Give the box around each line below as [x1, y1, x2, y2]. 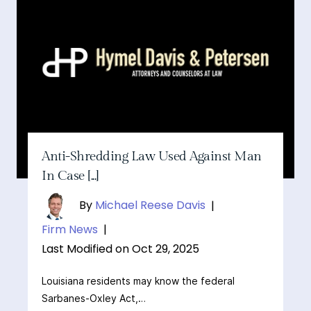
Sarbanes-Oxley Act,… [42, 293, 146, 305]
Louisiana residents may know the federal [42, 276, 235, 287]
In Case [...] [42, 168, 99, 184]
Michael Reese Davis [95, 197, 206, 214]
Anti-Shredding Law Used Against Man [42, 149, 262, 165]
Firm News [42, 221, 99, 238]
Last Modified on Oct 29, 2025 [42, 241, 200, 258]
